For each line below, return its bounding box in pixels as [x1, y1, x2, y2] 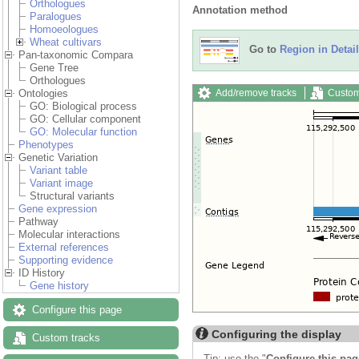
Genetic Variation [18, 151, 98, 164]
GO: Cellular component [30, 113, 141, 126]
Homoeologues [30, 23, 99, 36]
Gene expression [18, 203, 97, 216]
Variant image [30, 177, 93, 190]
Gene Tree [30, 62, 79, 75]
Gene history [30, 280, 89, 292]
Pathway [18, 216, 58, 228]
